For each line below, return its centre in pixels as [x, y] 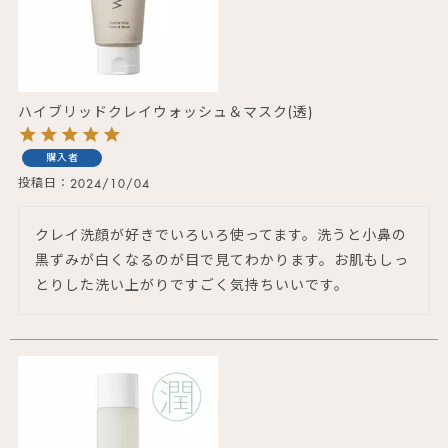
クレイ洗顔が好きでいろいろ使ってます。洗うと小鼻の [221, 235]
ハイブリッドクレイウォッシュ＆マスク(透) [165, 111]
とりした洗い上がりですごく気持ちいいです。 [192, 285]
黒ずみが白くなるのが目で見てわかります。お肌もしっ [222, 260]
